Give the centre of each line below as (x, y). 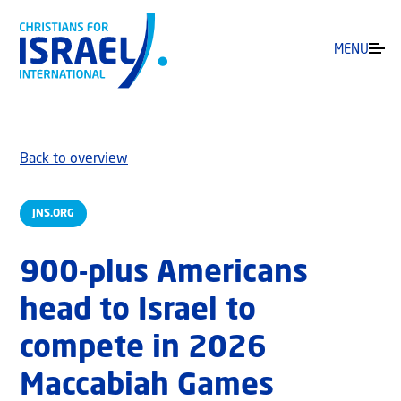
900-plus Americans (164, 274)
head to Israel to (138, 312)
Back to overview (74, 160)
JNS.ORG (53, 213)
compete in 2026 (143, 350)
